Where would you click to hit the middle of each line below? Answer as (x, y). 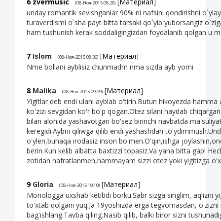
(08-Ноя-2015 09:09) (82, 92)
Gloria (43, 184)
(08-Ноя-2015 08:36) (78, 57)
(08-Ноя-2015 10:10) (79, 185)
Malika (44, 91)
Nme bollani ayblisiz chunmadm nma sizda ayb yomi (110, 67)
